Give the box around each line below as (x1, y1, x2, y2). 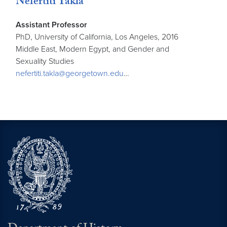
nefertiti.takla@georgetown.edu (16, 68, 124, 79)
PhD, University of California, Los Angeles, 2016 (16, 32, 178, 43)
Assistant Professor (16, 20, 87, 30)
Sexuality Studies (16, 56, 74, 67)
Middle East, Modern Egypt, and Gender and (16, 44, 169, 55)
